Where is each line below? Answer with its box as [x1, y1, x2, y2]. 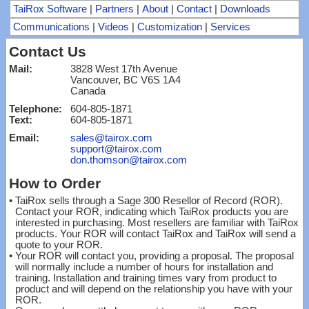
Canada [70, 86, 106, 97]
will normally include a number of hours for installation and [15, 261, 273, 272]
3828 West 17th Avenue [70, 63, 177, 74]
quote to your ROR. [15, 239, 103, 250]
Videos [98, 21, 129, 32]
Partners [95, 3, 134, 14]
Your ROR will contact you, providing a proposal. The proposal [15, 250, 294, 261]
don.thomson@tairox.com [70, 154, 187, 166]
